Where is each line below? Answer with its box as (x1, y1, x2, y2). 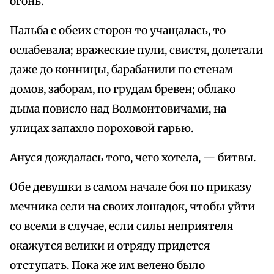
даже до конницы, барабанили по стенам (10, 63, 233, 77)
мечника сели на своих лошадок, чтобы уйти (10, 200, 255, 214)
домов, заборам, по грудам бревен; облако (10, 83, 235, 97)
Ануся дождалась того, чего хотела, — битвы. (10, 151, 256, 165)
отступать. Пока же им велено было (10, 259, 205, 273)
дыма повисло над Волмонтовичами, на (10, 102, 226, 116)
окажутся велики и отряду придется (10, 239, 210, 253)
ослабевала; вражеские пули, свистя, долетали (10, 43, 263, 57)
